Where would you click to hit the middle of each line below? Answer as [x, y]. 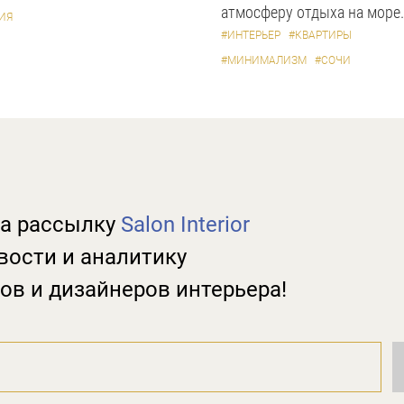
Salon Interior [185, 225]
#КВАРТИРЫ [320, 35]
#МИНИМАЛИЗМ [264, 60]
